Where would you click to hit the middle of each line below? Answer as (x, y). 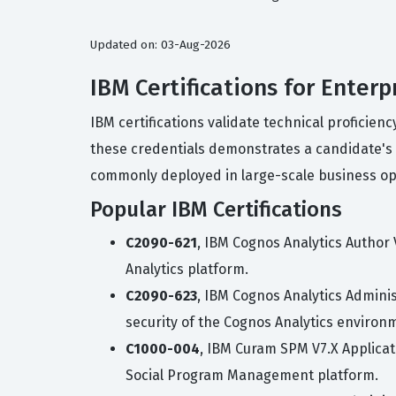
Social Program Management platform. (252, 375)
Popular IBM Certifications (216, 209)
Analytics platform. (187, 269)
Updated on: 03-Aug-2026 (160, 45)
